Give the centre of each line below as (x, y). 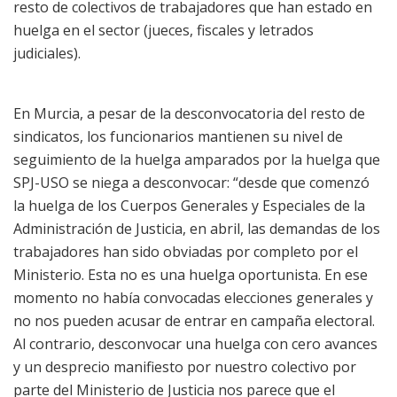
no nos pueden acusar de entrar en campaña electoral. (194, 320)
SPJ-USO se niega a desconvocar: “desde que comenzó (191, 182)
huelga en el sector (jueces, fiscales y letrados (163, 30)
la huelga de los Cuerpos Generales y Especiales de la (189, 205)
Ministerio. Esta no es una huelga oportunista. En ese (191, 274)
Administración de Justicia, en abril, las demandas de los (197, 228)
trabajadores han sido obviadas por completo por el (186, 251)
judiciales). (47, 53)
